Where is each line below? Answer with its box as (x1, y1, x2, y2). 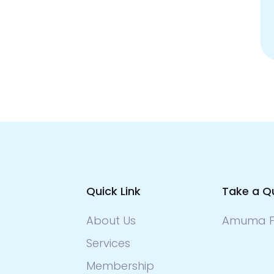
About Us (86, 213, 136, 228)
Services (86, 235, 130, 251)
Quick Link (86, 183, 141, 199)
